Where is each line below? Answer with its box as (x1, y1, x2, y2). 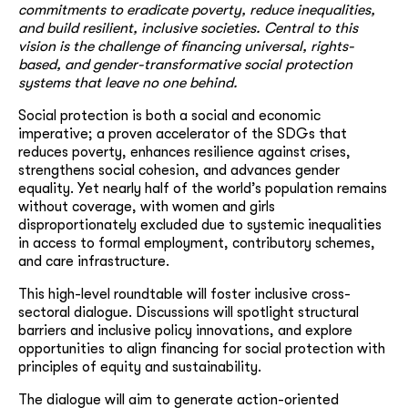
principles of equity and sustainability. (18, 358, 261, 375)
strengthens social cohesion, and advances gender (18, 161, 340, 178)
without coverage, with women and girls (18, 198, 275, 215)
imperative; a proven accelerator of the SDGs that (18, 125, 347, 142)
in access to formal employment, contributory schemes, (18, 234, 375, 251)
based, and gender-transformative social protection (18, 56, 352, 73)
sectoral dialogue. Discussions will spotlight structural (18, 303, 359, 321)
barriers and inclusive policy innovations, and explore (18, 321, 352, 339)
